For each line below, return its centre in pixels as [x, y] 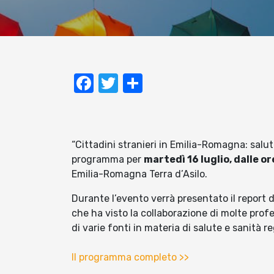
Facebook [138, 83]
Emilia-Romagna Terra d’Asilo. [139, 174]
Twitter [150, 83]
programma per [108, 160]
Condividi [184, 83]
